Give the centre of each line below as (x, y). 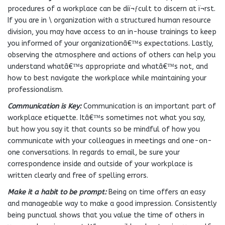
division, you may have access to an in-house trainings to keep (112, 32)
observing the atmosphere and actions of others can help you (111, 55)
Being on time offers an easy (156, 192)
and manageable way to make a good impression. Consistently (112, 204)
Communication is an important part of (149, 106)
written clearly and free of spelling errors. (78, 176)
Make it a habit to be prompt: (57, 192)
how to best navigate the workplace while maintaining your (107, 78)
